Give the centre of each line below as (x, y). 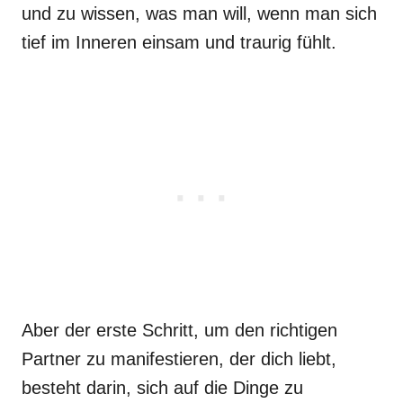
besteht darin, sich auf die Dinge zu (162, 388)
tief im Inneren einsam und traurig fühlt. (179, 42)
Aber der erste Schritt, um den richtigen (179, 330)
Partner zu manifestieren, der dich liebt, (179, 359)
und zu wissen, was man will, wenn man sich (199, 13)
